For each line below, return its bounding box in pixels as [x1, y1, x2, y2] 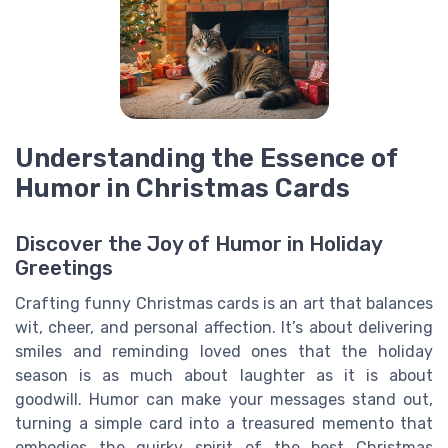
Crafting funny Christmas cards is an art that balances [15, 294, 433, 314]
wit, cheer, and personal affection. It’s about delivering [15, 318, 433, 338]
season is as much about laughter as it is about [15, 366, 433, 386]
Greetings [15, 256, 113, 281]
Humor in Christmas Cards [15, 173, 350, 203]
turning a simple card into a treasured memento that [15, 414, 433, 434]
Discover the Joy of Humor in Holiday [15, 232, 382, 257]
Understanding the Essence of [15, 143, 397, 173]
